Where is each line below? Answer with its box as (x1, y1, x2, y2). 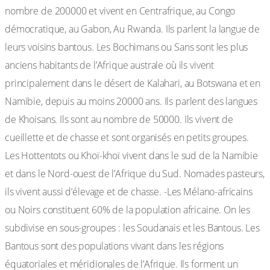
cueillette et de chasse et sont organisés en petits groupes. (5, 131, 250, 144)
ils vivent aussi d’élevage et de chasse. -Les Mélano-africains (5, 185, 253, 198)
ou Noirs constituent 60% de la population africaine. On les (5, 203, 251, 216)
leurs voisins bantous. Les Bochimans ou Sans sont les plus (5, 40, 248, 54)
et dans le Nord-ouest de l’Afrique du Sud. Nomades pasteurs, (5, 167, 265, 180)
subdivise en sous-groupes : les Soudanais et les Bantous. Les (5, 221, 260, 234)
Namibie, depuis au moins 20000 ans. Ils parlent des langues (5, 95, 258, 108)
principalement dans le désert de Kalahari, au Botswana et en (5, 77, 261, 90)
